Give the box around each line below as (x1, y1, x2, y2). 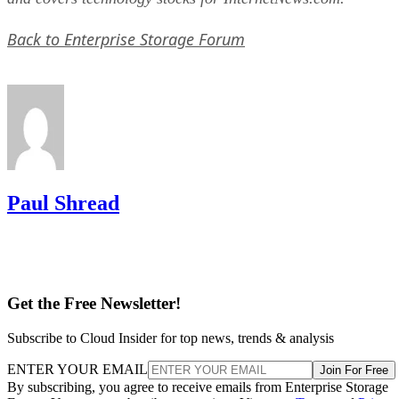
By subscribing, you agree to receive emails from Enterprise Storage (7, 379, 388, 395)
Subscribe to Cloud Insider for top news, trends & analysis (7, 330, 334, 346)
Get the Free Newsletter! (7, 294, 181, 313)
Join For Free (320, 363, 388, 378)
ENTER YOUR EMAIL (7, 362, 148, 378)
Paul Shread (7, 191, 119, 215)
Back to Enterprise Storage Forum (7, 28, 245, 50)
